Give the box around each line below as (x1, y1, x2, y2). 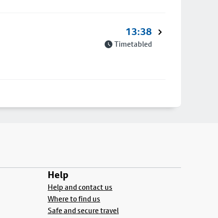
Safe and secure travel (48, 206, 119, 215)
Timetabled (114, 39, 152, 49)
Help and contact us (48, 182, 112, 192)
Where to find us (48, 194, 100, 203)
